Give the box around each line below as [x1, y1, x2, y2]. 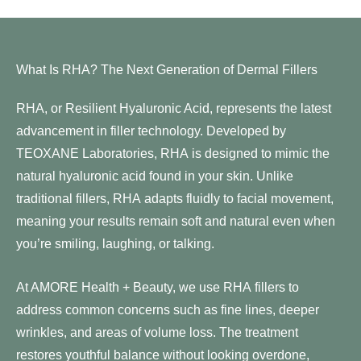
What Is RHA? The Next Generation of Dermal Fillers [16, 61, 317, 77]
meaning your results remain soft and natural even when [16, 213, 335, 228]
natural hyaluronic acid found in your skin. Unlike [16, 168, 293, 183]
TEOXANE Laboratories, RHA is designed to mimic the [16, 145, 330, 160]
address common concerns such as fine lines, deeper [16, 301, 319, 317]
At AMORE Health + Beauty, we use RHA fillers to [16, 279, 299, 294]
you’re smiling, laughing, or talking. [16, 235, 214, 251]
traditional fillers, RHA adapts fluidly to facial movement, [16, 190, 334, 205]
